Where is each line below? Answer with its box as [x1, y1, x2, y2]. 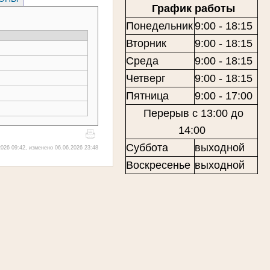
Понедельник [126, 19, 193, 32]
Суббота [126, 141, 168, 154]
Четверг [126, 72, 166, 84]
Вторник [126, 37, 166, 49]
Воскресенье [126, 159, 190, 171]
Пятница [126, 89, 169, 102]
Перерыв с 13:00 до [140, 107, 243, 119]
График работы [148, 2, 235, 14]
